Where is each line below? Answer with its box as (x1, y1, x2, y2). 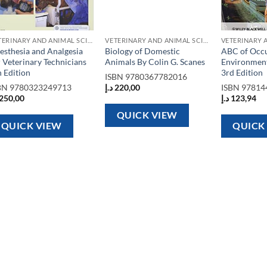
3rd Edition (221, 67, 263, 78)
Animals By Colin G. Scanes (105, 57, 206, 67)
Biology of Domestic (105, 46, 181, 57)
